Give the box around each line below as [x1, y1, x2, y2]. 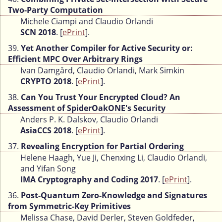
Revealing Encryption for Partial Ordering [21, 141, 184, 152]
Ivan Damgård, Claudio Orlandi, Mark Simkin [20, 65, 184, 76]
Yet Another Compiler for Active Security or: [21, 43, 193, 54]
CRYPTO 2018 [20, 76, 71, 87]
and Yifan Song [20, 163, 76, 174]
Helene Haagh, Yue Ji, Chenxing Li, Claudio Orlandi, [20, 152, 207, 164]
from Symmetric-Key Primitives [8, 201, 131, 212]
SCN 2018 [20, 27, 56, 38]
